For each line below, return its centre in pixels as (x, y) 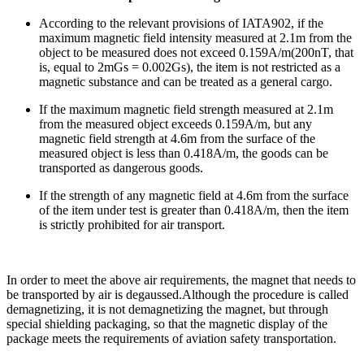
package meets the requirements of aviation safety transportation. (171, 338)
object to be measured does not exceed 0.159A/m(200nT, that (196, 52)
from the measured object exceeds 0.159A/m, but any (175, 123)
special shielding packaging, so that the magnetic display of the (167, 323)
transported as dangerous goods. (121, 167)
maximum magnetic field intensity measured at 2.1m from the (195, 37)
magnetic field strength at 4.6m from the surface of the (177, 138)
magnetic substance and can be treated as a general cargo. (186, 81)
